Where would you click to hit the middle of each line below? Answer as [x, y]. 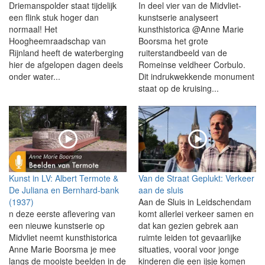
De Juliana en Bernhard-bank [64, 190]
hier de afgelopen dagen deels [66, 65]
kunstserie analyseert [178, 17]
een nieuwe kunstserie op [57, 225]
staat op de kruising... [179, 88]
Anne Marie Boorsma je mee [62, 249]
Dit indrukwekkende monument [196, 77]
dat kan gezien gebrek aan [188, 225]
